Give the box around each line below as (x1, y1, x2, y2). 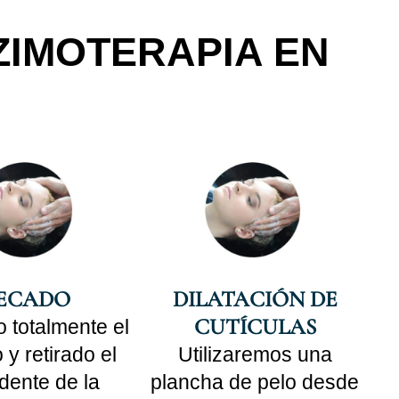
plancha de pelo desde (151, 370, 359, 394)
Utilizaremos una (177, 342, 332, 366)
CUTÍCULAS (193, 313, 316, 340)
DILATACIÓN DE (172, 285, 338, 313)
